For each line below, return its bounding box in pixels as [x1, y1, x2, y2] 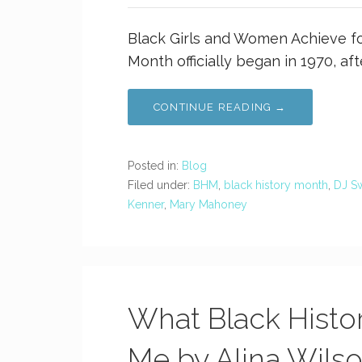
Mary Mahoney [170, 198, 247, 211]
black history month [224, 179, 328, 192]
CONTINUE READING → [154, 101, 287, 113]
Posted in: [128, 159, 182, 172]
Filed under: [128, 179, 193, 192]
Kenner [128, 198, 164, 211]
